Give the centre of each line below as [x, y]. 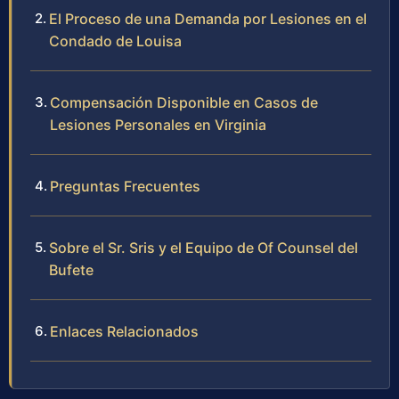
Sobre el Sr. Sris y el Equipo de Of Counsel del [204, 248]
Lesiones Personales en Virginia [158, 125]
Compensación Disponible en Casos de [184, 103]
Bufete [71, 270]
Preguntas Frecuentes [125, 187]
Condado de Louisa [115, 41]
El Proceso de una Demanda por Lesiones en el [208, 19]
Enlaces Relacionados [124, 332]
